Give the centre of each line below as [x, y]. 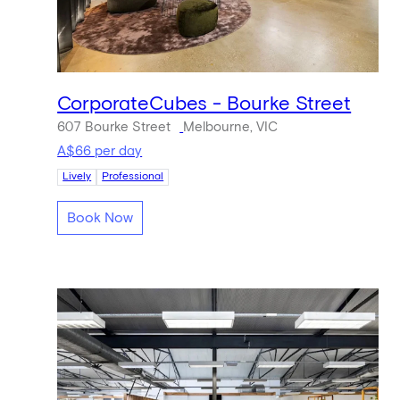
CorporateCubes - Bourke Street [204, 104]
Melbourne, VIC [231, 127]
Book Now [100, 217]
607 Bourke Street [114, 127]
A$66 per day [100, 152]
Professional [133, 177]
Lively [77, 177]
